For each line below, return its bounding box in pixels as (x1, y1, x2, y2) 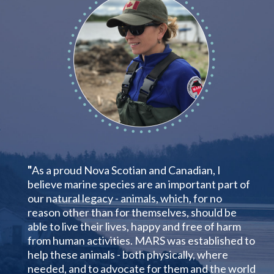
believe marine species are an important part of (28, 177, 250, 191)
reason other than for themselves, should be (28, 206, 237, 220)
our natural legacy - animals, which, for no (28, 191, 222, 206)
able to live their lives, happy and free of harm (28, 220, 241, 234)
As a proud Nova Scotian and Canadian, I (32, 163, 221, 177)
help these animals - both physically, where (28, 248, 228, 262)
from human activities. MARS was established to (28, 234, 255, 248)
